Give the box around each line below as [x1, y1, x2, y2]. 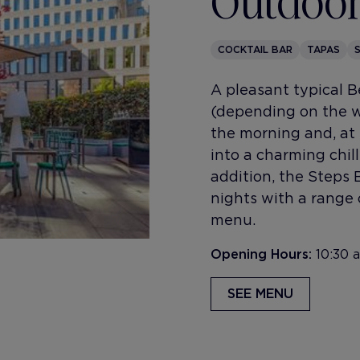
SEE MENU [227, 285, 293, 301]
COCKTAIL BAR [218, 43, 292, 55]
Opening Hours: [211, 246, 316, 262]
